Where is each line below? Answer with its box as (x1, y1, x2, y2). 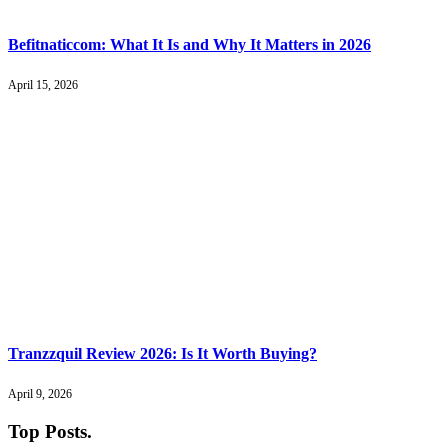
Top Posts (8, 420, 87, 442)
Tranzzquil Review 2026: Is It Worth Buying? (8, 344, 317, 362)
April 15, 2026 (8, 78, 78, 93)
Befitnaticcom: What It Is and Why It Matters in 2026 (8, 36, 371, 54)
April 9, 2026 (8, 386, 72, 401)
